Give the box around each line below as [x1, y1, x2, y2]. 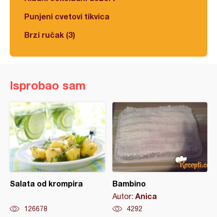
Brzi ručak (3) [24, 30, 75, 40]
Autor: [112, 192, 135, 201]
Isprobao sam [10, 78, 86, 93]
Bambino [112, 179, 146, 188]
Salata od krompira [10, 179, 83, 188]
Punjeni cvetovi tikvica [24, 12, 109, 21]
